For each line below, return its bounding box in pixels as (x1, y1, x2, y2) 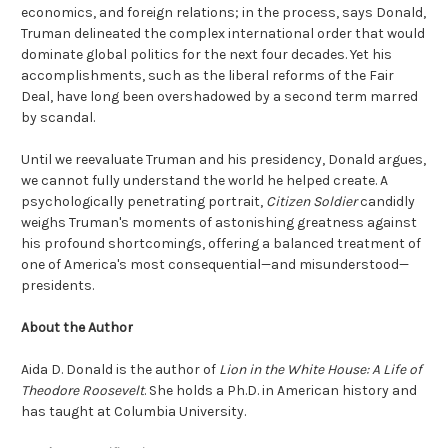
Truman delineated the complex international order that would (21, 25, 425, 43)
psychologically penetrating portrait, (21, 193, 266, 211)
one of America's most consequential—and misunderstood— (21, 256, 409, 274)
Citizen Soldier (266, 193, 357, 211)
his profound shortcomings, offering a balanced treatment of (21, 235, 421, 253)
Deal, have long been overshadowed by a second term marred (21, 88, 418, 106)
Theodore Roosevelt (21, 382, 144, 400)
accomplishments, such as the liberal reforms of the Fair (21, 67, 394, 85)
